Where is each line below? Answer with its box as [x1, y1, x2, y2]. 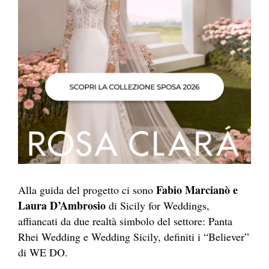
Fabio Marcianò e [153, 182, 238, 198]
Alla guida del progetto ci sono [18, 183, 153, 198]
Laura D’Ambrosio [18, 198, 106, 214]
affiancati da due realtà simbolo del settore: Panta [18, 214, 232, 229]
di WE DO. [18, 245, 68, 260]
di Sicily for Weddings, [106, 198, 210, 213]
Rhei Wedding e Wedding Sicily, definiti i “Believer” [18, 229, 249, 244]
